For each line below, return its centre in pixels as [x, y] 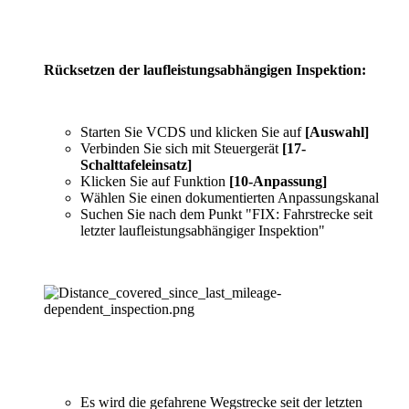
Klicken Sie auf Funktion [155, 181]
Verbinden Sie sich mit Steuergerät [179, 148]
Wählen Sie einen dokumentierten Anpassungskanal [230, 197]
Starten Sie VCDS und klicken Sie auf [193, 131]
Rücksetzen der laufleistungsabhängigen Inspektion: [205, 69]
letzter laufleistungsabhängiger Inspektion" [203, 230]
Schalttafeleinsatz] [136, 164]
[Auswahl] [337, 131]
